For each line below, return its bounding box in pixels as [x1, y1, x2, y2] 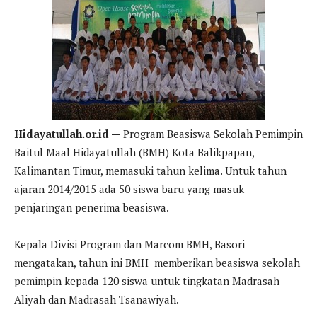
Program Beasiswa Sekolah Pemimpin [120, 126, 303, 141]
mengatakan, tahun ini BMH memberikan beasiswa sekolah [14, 255, 300, 270]
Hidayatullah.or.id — [14, 126, 120, 141]
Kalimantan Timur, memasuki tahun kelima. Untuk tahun [14, 163, 287, 178]
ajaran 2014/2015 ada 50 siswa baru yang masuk [14, 181, 244, 196]
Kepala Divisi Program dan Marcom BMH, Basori [14, 236, 245, 251]
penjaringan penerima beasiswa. [14, 200, 169, 214]
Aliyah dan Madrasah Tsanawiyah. [14, 292, 179, 306]
